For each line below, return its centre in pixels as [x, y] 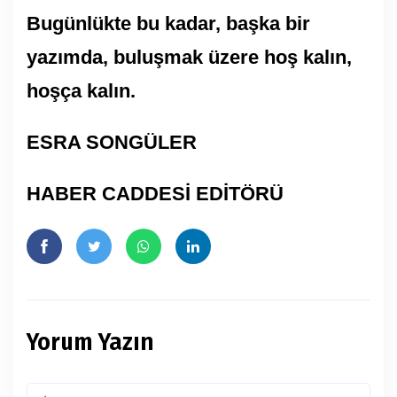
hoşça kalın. [81, 90]
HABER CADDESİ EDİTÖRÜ [155, 193]
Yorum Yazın [90, 341]
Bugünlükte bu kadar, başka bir [168, 23]
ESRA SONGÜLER [112, 142]
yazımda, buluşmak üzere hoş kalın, [189, 57]
